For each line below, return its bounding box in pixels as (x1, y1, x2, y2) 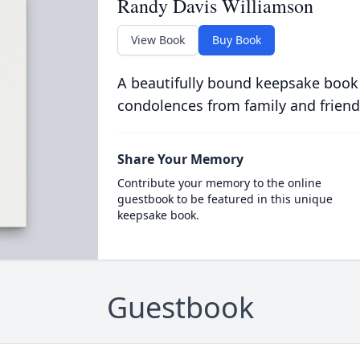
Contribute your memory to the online (117, 175, 321, 191)
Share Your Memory (117, 150, 243, 169)
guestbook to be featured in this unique (117, 191, 333, 207)
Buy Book (211, 32, 261, 48)
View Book (130, 32, 185, 48)
